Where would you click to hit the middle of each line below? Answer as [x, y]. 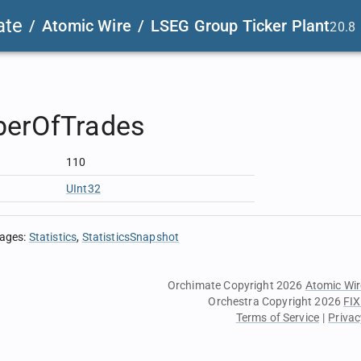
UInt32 [83, 189]
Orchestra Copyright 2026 [276, 301]
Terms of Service [278, 317]
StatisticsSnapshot [131, 237]
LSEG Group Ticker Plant [240, 26]
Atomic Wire [87, 26]
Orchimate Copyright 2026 [236, 285]
